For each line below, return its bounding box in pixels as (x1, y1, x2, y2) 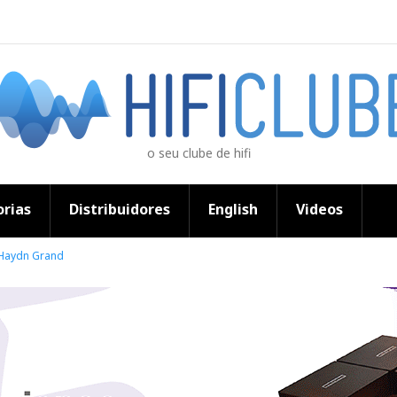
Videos (296, 199, 343, 219)
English (208, 199, 258, 219)
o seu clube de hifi (146, 144, 251, 161)
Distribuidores (69, 199, 170, 219)
